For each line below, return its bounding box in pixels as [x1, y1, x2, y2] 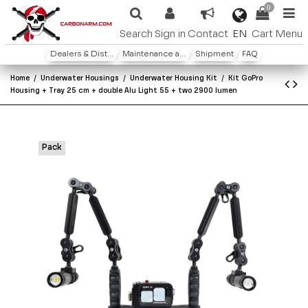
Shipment [195, 50, 234, 59]
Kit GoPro [228, 74, 263, 82]
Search [119, 29, 153, 40]
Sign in [154, 29, 186, 40]
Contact [187, 29, 228, 40]
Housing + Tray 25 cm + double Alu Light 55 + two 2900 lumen [10, 87, 237, 94]
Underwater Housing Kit [130, 74, 218, 82]
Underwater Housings [41, 74, 120, 82]
